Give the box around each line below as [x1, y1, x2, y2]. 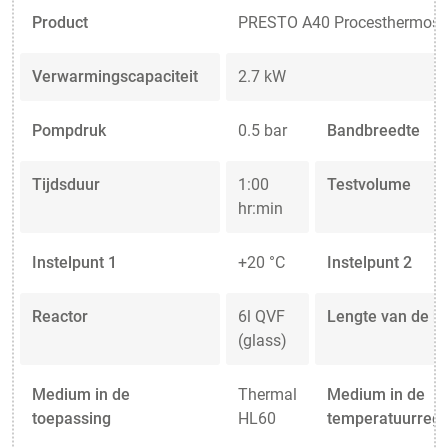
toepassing [32, 408, 111, 428]
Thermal [238, 384, 297, 404]
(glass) [238, 330, 287, 350]
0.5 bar [238, 120, 287, 140]
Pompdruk [32, 120, 106, 140]
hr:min [238, 198, 283, 218]
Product [32, 12, 88, 32]
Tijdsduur [32, 174, 100, 194]
